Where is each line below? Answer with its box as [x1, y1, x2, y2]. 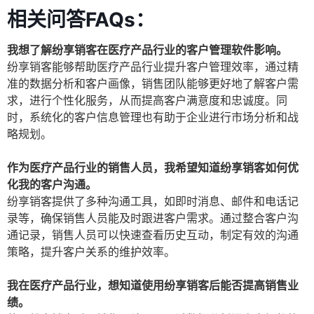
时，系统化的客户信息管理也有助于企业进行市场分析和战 [7, 110, 299, 125]
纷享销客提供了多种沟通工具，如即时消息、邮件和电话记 [7, 194, 299, 209]
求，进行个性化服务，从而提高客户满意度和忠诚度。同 [7, 93, 287, 108]
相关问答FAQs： [7, 8, 155, 32]
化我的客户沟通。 [7, 177, 97, 192]
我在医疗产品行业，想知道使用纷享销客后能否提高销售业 [7, 278, 299, 293]
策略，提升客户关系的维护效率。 [7, 245, 175, 259]
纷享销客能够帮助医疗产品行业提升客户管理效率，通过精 [7, 60, 299, 74]
